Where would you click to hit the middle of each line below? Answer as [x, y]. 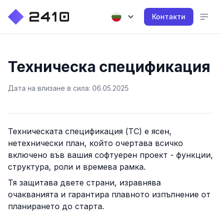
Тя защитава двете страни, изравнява [84, 183]
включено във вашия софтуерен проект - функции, [110, 155]
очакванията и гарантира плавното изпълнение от [109, 194]
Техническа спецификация [109, 67]
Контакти [169, 17]
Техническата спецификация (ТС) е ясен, [90, 131]
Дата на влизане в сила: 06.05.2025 [68, 88]
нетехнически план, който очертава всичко [95, 143]
